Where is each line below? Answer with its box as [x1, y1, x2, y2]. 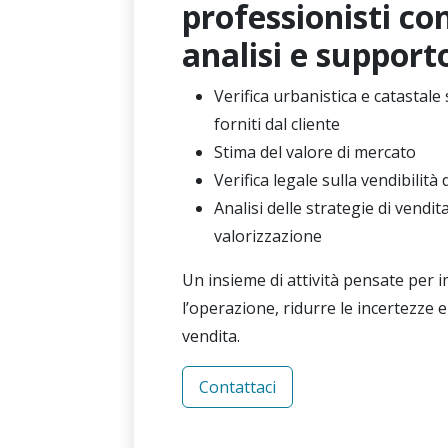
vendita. [182, 325, 240, 347]
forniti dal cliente [214, 113, 340, 135]
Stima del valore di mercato [214, 141, 416, 163]
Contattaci [199, 376, 276, 398]
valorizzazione [214, 225, 322, 247]
